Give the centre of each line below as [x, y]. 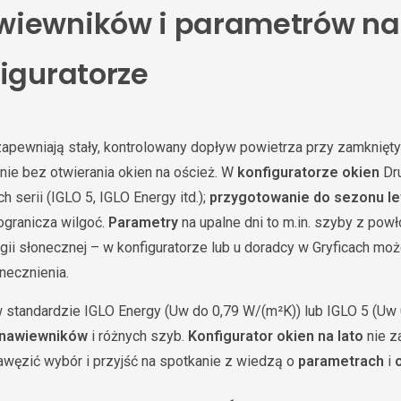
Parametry [143, 222]
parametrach [341, 361]
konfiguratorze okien [308, 172]
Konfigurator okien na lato [276, 336]
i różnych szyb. [138, 336]
